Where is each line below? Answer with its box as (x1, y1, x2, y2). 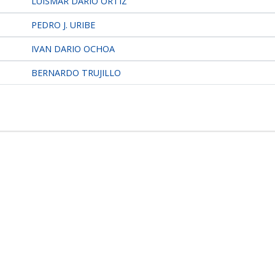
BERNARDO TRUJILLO (29, 67, 122, 79)
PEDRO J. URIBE (29, 19, 96, 31)
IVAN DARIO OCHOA (29, 43, 115, 55)
